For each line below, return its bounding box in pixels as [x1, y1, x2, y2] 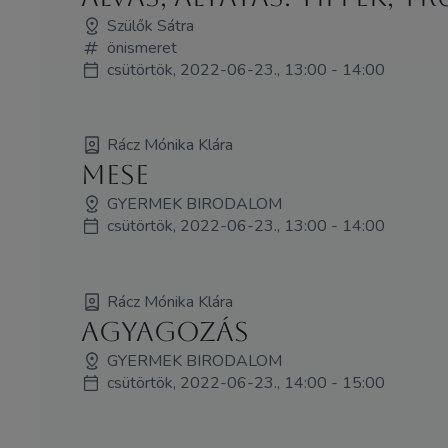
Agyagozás [80, 316, 249, 348]
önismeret [106, 36, 177, 59]
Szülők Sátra [106, 14, 194, 37]
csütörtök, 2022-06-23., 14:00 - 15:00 [106, 372, 385, 395]
